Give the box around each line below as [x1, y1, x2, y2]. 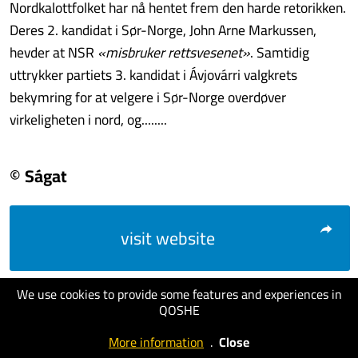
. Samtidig [250, 39, 309, 66]
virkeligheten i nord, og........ [10, 106, 167, 133]
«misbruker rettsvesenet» [97, 39, 250, 66]
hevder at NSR [10, 39, 97, 66]
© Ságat [10, 160, 67, 192]
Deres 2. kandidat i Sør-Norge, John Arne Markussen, [10, 17, 316, 43]
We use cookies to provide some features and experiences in [16, 282, 342, 306]
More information [109, 330, 204, 354]
